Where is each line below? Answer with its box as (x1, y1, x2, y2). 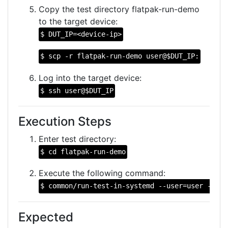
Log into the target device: (39, 72, 141, 83)
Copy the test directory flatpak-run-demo (39, 4, 199, 14)
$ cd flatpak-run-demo (40, 148, 126, 156)
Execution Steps (18, 113, 111, 129)
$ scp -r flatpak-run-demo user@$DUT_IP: (40, 52, 199, 61)
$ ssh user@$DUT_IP (40, 86, 114, 95)
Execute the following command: (39, 168, 165, 179)
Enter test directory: (39, 133, 116, 144)
